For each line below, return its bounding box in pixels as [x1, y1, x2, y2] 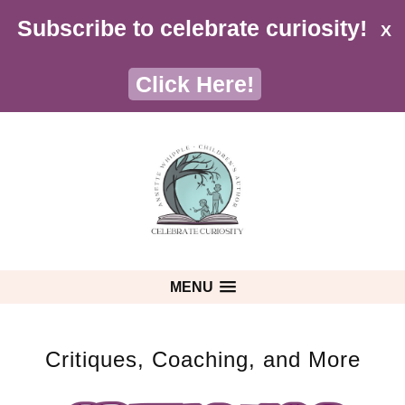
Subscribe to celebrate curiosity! [17, 15, 368, 41]
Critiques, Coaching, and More [44, 346, 361, 372]
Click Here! [136, 71, 255, 97]
